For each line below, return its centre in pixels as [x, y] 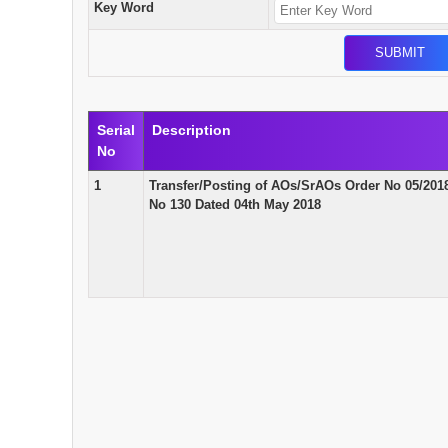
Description [191, 129]
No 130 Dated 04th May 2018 [235, 204]
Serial [116, 129]
